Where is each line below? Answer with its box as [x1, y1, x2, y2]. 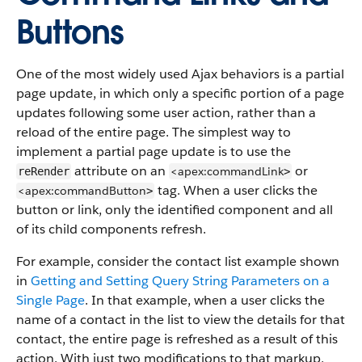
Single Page [16, 292, 85, 309]
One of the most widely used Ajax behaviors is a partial [16, 65, 344, 82]
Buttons [16, 11, 124, 53]
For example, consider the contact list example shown [16, 253, 339, 270]
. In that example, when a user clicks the [85, 292, 325, 309]
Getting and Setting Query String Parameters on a [31, 272, 330, 289]
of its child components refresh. [16, 221, 206, 238]
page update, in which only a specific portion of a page [16, 85, 344, 102]
